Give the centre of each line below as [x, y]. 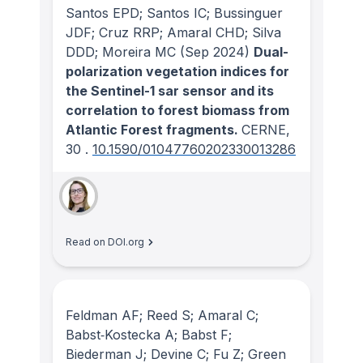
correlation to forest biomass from [177, 111]
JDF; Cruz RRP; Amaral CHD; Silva [173, 33]
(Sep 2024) [213, 52]
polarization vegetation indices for [177, 72]
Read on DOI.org [105, 242]
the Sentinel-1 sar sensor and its [170, 91]
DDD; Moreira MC [121, 52]
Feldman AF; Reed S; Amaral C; [162, 315]
